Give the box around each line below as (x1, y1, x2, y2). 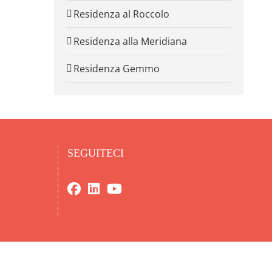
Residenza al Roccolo (73, 7, 169, 21)
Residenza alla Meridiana (73, 35, 187, 49)
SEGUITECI (67, 147, 124, 160)
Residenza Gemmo (73, 62, 160, 76)
